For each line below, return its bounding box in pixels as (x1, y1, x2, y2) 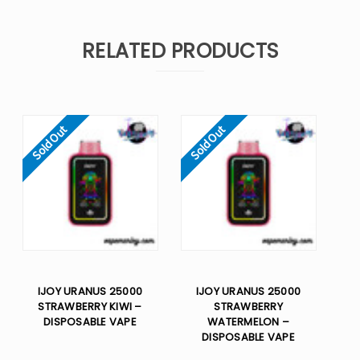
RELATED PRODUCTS (82, 37, 278, 66)
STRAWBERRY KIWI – (38, 299, 142, 315)
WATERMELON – (207, 314, 289, 330)
